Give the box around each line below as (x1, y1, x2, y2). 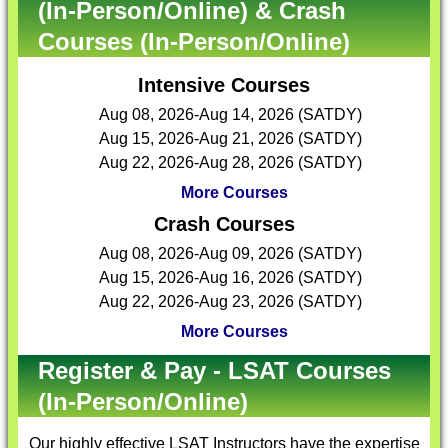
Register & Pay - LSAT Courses (38, 357, 391, 384)
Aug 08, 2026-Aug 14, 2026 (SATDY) (98, 106, 362, 123)
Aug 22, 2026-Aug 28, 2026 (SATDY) (98, 154, 362, 171)
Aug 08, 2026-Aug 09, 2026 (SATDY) (98, 245, 362, 262)
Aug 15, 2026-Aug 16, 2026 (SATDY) (98, 269, 362, 286)
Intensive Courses (138, 74, 310, 96)
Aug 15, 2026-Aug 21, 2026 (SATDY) (98, 130, 362, 147)
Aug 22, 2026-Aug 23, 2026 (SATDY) (98, 293, 362, 310)
